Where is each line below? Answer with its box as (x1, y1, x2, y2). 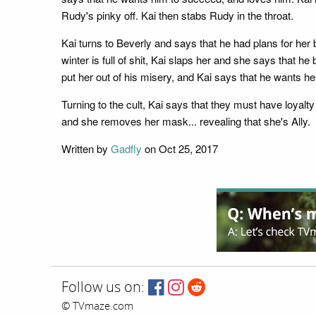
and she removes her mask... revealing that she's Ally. (61, 113, 310, 128)
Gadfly (111, 140, 142, 156)
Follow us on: (61, 279, 145, 296)
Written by (61, 140, 111, 156)
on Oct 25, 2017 (142, 140, 218, 156)
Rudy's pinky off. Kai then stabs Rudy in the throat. (61, 7, 293, 23)
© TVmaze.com (61, 299, 133, 312)
